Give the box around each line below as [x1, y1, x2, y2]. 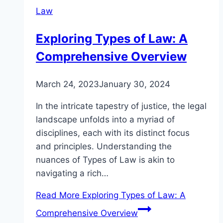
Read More [36, 190, 80, 201]
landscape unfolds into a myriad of [36, 114, 175, 125]
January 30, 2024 [99, 79, 170, 90]
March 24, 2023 [36, 79, 99, 90]
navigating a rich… [36, 168, 109, 179]
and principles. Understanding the [36, 141, 172, 152]
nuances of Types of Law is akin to [36, 155, 175, 165]
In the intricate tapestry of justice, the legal [36, 101, 207, 111]
